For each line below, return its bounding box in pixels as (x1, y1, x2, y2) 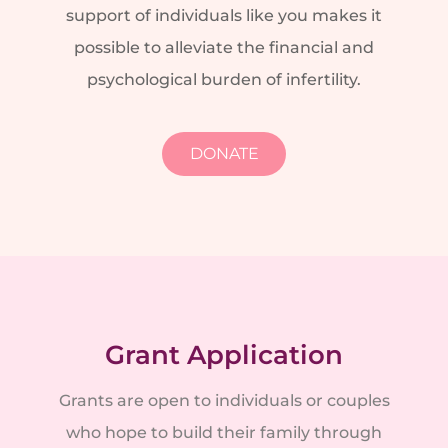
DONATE (189, 144, 259, 164)
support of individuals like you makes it (66, 5, 382, 25)
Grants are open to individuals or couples (58, 391, 390, 411)
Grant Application (105, 339, 343, 372)
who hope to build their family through (66, 423, 382, 443)
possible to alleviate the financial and (74, 37, 374, 57)
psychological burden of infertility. (87, 69, 361, 89)
